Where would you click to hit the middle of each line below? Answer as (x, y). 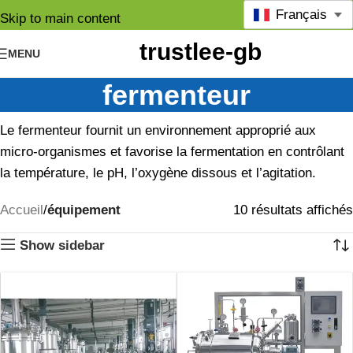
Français (301, 15)
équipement (84, 210)
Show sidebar (63, 245)
